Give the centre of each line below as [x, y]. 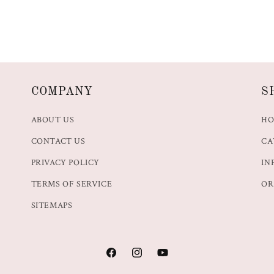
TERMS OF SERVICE [72, 184]
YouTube [173, 259]
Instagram [149, 259]
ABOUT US [53, 120]
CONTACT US [58, 142]
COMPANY [62, 92]
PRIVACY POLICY [65, 163]
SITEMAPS [52, 206]
